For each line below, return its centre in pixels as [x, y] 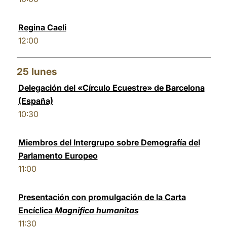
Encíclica [36, 210]
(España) [35, 101]
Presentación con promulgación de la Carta [102, 197]
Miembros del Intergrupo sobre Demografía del [109, 142]
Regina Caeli [42, 27]
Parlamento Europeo [58, 156]
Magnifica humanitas [97, 210]
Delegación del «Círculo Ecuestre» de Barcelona [111, 88]
